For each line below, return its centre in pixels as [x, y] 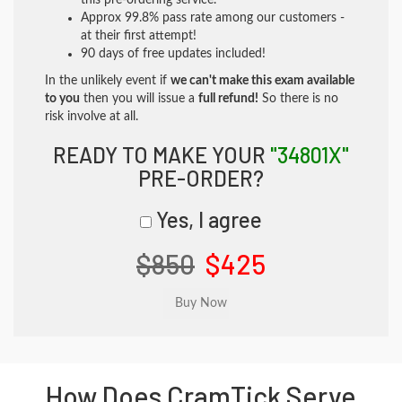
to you [62, 99]
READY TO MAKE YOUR [162, 155]
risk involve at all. [92, 117]
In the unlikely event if [108, 81]
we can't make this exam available [262, 81]
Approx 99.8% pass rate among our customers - [213, 18]
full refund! [228, 99]
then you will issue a [139, 99]
